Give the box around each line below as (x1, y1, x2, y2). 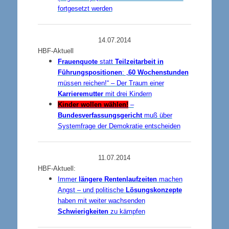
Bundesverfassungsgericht (57, 111, 142, 119)
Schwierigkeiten (57, 208, 108, 215)
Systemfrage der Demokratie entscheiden (57, 122, 180, 130)
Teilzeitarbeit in (114, 58, 164, 65)
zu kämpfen (108, 208, 145, 215)
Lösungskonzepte (125, 186, 182, 194)
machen (156, 175, 182, 183)
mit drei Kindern (103, 90, 152, 98)
